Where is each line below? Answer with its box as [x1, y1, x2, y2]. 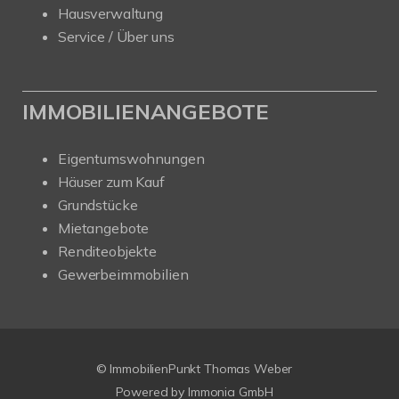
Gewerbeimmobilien [58, 265, 189, 283]
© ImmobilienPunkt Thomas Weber [95, 360, 293, 377]
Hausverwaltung [58, 4, 163, 22]
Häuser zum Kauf [58, 172, 165, 191]
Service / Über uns [58, 27, 175, 45]
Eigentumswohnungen [58, 149, 205, 167]
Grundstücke [58, 195, 138, 214]
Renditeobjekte [58, 241, 157, 260]
